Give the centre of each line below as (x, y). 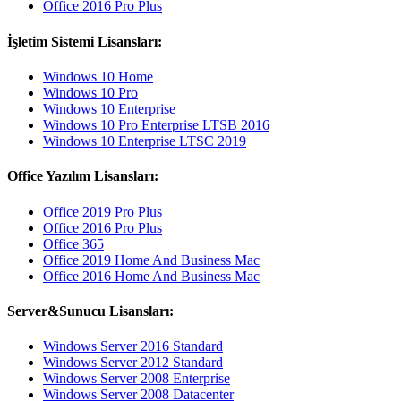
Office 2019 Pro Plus (102, 211)
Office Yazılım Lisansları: (83, 176)
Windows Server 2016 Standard (133, 346)
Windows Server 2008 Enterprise (137, 379)
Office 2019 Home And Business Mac (151, 260)
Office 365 (73, 243)
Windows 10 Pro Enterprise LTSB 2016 (156, 124)
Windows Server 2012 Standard (133, 363)
